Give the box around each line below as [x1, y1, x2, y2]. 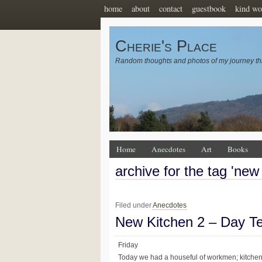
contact [159, 3, 182, 14]
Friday [118, 241, 138, 250]
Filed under [115, 201, 153, 210]
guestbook [192, 3, 226, 14]
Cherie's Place [115, 37, 217, 55]
